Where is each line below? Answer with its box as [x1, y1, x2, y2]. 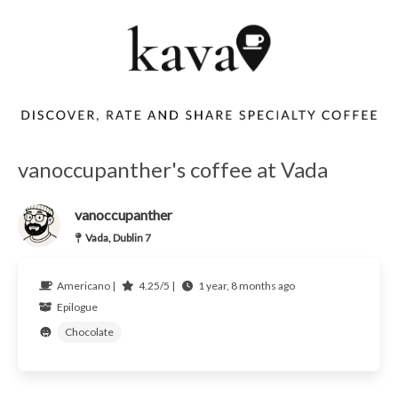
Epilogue [56, 300, 98, 314]
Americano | [56, 279, 117, 293]
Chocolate [64, 325, 114, 339]
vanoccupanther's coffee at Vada [17, 156, 328, 183]
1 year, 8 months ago [197, 279, 295, 293]
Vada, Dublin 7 [84, 231, 151, 245]
